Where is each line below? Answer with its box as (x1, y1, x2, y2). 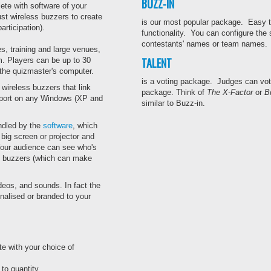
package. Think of (142, 88, 207, 97)
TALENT (142, 55, 172, 71)
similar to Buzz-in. (142, 99, 205, 108)
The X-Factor (207, 88, 253, 97)
